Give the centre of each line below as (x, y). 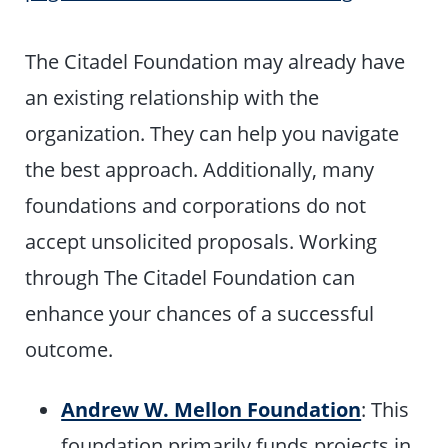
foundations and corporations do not (196, 205)
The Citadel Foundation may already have (215, 61)
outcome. (69, 349)
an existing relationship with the (172, 97)
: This (385, 409)
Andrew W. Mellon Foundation (211, 409)
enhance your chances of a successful (200, 313)
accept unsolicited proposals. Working (201, 241)
